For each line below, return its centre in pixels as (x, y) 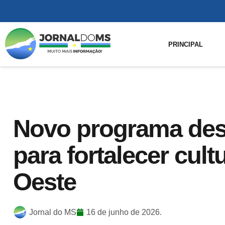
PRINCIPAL (186, 44)
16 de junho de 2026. (124, 212)
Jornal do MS (53, 212)
